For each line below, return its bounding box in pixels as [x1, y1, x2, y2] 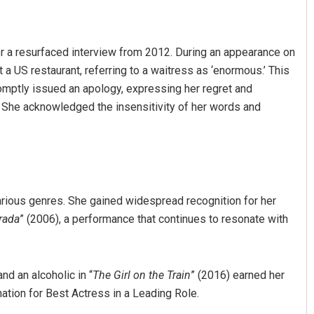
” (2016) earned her [191, 268, 285, 282]
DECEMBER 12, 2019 [151, 177, 226, 186]
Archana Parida [145, 149, 242, 166]
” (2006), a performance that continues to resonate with [20, 212, 288, 226]
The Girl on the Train [93, 268, 191, 282]
